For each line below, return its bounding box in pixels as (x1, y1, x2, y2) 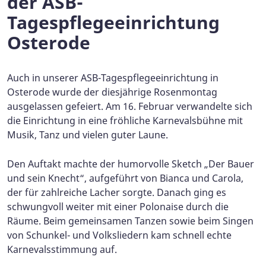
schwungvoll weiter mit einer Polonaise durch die (7, 199, 229, 213)
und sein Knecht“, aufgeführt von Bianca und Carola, (7, 171, 243, 185)
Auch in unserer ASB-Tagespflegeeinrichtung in (7, 71, 218, 84)
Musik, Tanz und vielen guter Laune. (7, 128, 168, 141)
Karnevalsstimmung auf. (7, 242, 117, 256)
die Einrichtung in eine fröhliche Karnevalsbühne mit (7, 113, 243, 127)
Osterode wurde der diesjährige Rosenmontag (7, 85, 217, 99)
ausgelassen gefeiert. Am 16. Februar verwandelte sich (7, 99, 252, 113)
